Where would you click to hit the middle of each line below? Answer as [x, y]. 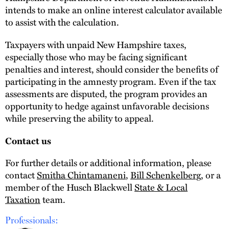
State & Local [161, 187]
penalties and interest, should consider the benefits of [112, 68]
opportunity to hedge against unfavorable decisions [107, 105]
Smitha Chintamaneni [81, 175]
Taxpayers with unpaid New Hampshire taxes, [96, 44]
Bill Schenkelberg [166, 175]
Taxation [23, 199]
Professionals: [32, 220]
